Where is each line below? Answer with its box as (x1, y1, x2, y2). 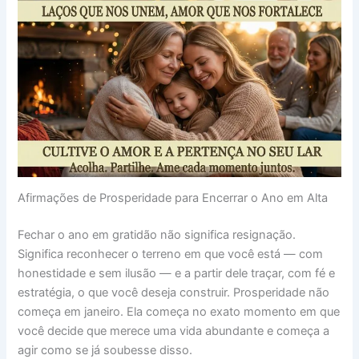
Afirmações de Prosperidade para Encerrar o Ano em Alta (18, 191, 329, 206)
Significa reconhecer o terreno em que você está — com (18, 247, 324, 262)
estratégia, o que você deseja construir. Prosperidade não (18, 285, 330, 301)
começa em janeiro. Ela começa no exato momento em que (18, 305, 341, 320)
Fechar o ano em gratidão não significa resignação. (18, 228, 296, 243)
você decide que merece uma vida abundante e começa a (18, 324, 330, 339)
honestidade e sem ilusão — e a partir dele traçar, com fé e (18, 266, 336, 281)
